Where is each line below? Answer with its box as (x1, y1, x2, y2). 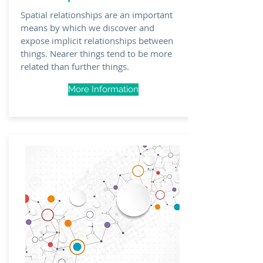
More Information (68, 84, 139, 95)
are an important (102, 9, 173, 21)
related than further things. (21, 60, 129, 72)
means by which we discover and (21, 22, 154, 33)
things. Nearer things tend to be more (21, 48, 172, 59)
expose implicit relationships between (21, 35, 173, 46)
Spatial (21, 9, 50, 21)
